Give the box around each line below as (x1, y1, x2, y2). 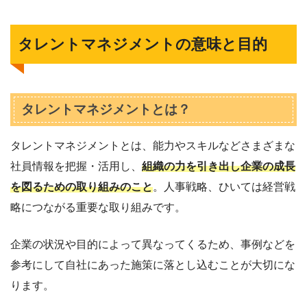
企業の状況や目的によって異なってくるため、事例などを (10, 238, 295, 250)
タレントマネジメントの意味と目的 (18, 35, 268, 53)
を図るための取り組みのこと (10, 180, 153, 193)
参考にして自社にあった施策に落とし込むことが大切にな (10, 258, 295, 271)
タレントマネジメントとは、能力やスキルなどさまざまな (10, 139, 295, 151)
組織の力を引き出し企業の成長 (142, 160, 295, 172)
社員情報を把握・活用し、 (10, 160, 142, 172)
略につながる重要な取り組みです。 (10, 201, 186, 213)
